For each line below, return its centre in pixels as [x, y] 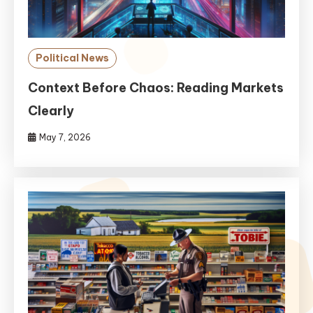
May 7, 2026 [65, 137]
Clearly [51, 110]
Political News [73, 58]
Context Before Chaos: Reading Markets [156, 87]
